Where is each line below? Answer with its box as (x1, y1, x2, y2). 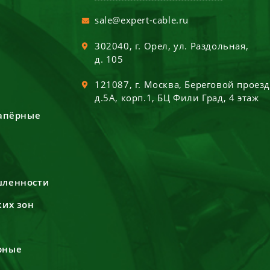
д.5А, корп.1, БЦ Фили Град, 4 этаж (95, 92, 259, 104)
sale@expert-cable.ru (95, 14, 189, 26)
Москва (143, 78, 180, 90)
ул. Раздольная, (174, 40, 249, 52)
